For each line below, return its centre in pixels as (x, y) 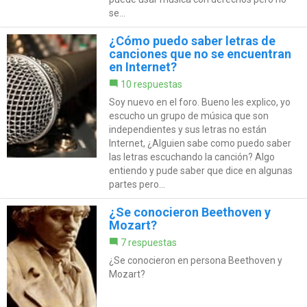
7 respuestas (148, 242)
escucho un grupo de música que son (188, 115)
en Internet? (143, 66)
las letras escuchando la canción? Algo (192, 157)
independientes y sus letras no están (187, 129)
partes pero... (137, 184)
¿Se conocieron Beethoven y (189, 212)
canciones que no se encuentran (200, 53)
